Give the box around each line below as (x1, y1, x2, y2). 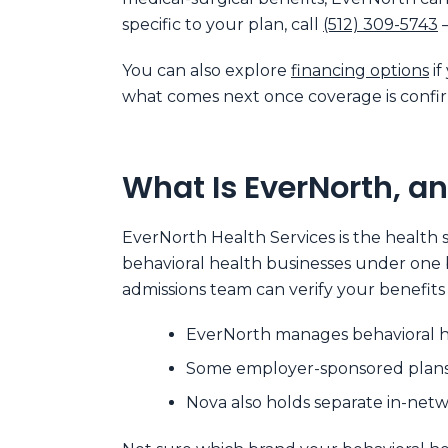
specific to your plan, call (122, 15, 323, 35)
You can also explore (122, 60, 291, 80)
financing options (291, 60, 429, 80)
